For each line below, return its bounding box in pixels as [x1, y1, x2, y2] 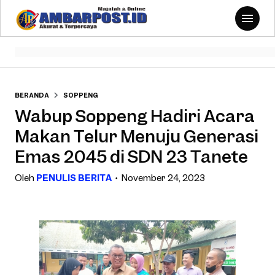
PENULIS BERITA [36, 172, 112, 183]
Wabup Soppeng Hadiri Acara [15, 105, 255, 126]
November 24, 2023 [122, 172, 205, 183]
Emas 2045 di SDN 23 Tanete [15, 145, 248, 166]
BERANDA [15, 91, 49, 99]
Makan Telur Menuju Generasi [15, 125, 258, 146]
